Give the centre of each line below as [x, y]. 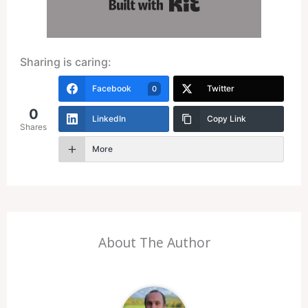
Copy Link [227, 118]
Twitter [221, 88]
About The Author [154, 242]
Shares [34, 127]
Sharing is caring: [66, 62]
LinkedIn [109, 118]
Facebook [112, 88]
